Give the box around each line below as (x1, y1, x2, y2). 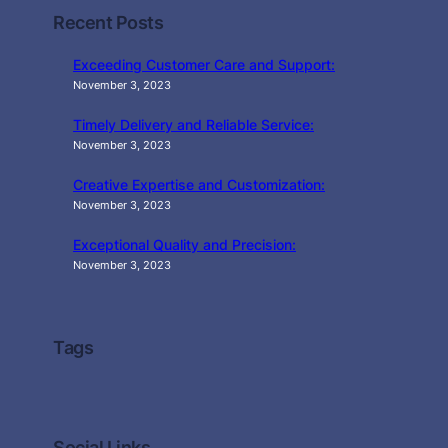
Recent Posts (53, 12, 163, 34)
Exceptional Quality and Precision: (73, 236, 296, 254)
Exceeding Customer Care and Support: (73, 56, 335, 74)
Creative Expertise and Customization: (73, 176, 325, 194)
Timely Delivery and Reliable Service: (73, 116, 314, 134)
